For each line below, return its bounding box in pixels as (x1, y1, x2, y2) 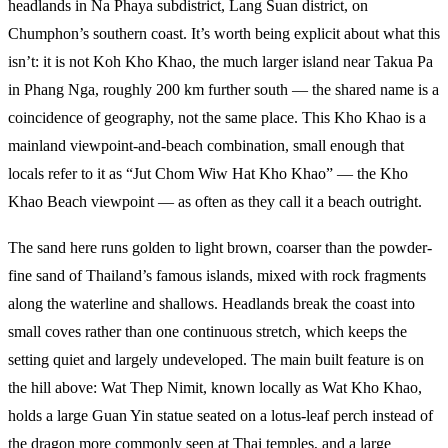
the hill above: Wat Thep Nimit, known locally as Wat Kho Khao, (8, 378, 422, 396)
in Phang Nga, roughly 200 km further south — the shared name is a (8, 80, 439, 98)
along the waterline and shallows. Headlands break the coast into (8, 294, 415, 312)
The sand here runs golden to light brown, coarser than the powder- (8, 238, 432, 256)
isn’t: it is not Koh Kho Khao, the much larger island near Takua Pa (8, 52, 433, 70)
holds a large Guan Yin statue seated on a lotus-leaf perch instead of (8, 406, 433, 424)
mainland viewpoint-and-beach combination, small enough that (8, 136, 404, 154)
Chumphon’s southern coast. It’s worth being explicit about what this (8, 24, 440, 42)
